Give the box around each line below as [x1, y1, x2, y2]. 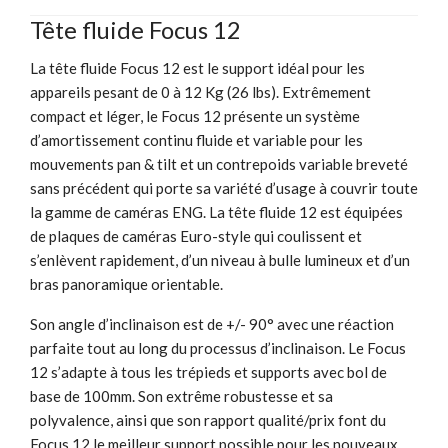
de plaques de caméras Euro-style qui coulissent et [30, 226, 362, 245]
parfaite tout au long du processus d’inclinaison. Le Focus [30, 338, 406, 357]
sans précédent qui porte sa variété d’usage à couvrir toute [30, 178, 418, 197]
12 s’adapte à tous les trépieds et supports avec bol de [30, 362, 387, 381]
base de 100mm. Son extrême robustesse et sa [30, 386, 333, 405]
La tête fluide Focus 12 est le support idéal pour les [30, 58, 365, 77]
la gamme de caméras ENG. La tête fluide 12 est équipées [30, 202, 403, 221]
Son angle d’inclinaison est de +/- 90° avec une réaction [30, 314, 394, 333]
